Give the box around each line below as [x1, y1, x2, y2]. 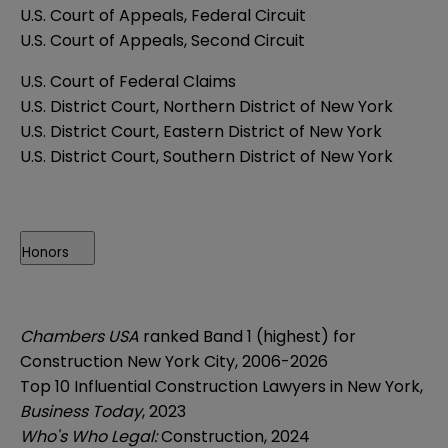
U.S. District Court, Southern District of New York [20, 144, 393, 168]
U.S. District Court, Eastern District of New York [20, 119, 382, 143]
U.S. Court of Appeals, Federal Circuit [20, 3, 306, 27]
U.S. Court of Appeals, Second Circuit [20, 28, 309, 52]
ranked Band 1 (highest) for [143, 324, 356, 348]
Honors [22, 242, 69, 262]
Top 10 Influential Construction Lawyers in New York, [20, 374, 423, 398]
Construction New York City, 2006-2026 [20, 349, 328, 373]
